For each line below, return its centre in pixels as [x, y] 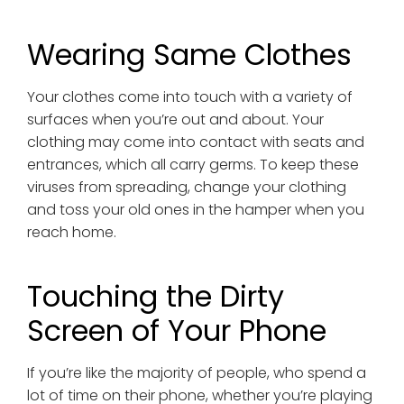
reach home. [71, 233]
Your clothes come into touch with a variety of [189, 97]
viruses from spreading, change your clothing [186, 188]
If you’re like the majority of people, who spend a [196, 373]
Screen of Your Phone [176, 331]
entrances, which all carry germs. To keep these [193, 165]
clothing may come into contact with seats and [195, 142]
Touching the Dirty [155, 297]
